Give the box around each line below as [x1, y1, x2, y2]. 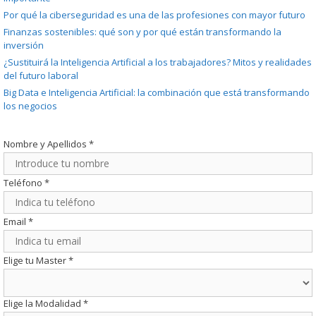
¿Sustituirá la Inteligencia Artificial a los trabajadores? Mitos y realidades [4, 55, 312, 68]
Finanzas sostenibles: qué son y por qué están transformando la [4, 25, 281, 38]
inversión [4, 38, 44, 51]
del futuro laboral [4, 68, 78, 82]
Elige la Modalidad [4, 296, 83, 310]
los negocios [4, 99, 57, 112]
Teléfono [4, 176, 44, 189]
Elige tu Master [4, 253, 68, 267]
